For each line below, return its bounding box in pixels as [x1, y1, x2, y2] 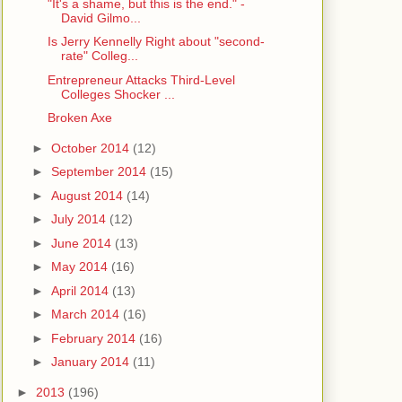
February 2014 [50, 330, 139, 345]
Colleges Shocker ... [60, 86, 175, 101]
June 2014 [50, 235, 115, 250]
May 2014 [50, 259, 111, 275]
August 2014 [50, 188, 127, 203]
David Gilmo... [60, 10, 141, 25]
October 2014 [50, 140, 133, 155]
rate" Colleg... [60, 48, 138, 64]
